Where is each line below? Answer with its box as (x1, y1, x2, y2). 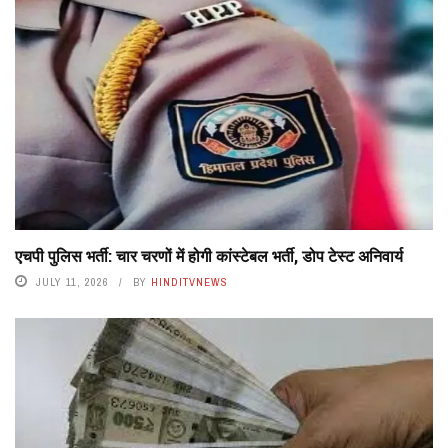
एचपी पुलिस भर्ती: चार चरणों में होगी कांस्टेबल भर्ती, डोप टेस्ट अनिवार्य (15, 245, 403, 267)
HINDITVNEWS (151, 275, 228, 290)
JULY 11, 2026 (36, 275, 109, 290)
